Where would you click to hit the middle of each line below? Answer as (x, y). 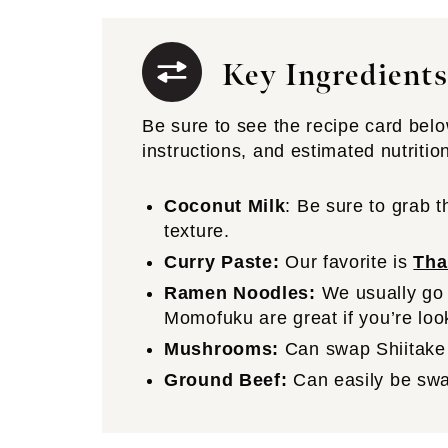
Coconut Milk (225, 206)
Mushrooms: (222, 349)
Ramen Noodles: (240, 293)
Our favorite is (346, 262)
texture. (197, 231)
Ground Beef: (226, 380)
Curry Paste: (222, 262)
